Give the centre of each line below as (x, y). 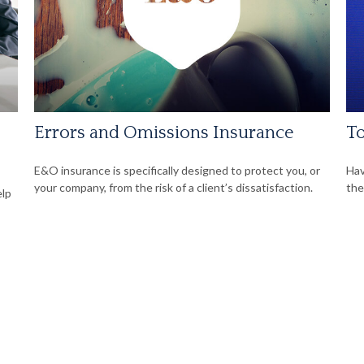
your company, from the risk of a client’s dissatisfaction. (174, 188)
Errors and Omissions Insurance (165, 133)
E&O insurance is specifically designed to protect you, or (178, 171)
